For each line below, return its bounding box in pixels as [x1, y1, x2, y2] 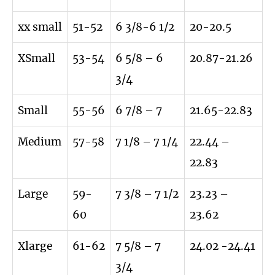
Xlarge [18, 239, 52, 253]
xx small [18, 20, 62, 34]
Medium [18, 134, 61, 149]
